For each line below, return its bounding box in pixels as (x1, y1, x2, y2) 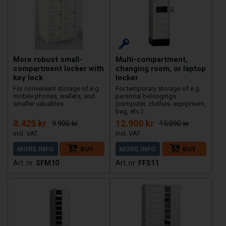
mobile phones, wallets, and (13, 92, 95, 100)
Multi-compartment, (115, 54, 188, 66)
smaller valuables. (13, 100, 65, 108)
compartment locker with (13, 63, 104, 75)
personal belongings (115, 92, 176, 100)
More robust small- (13, 54, 82, 66)
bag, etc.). (115, 107, 145, 116)
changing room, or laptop (115, 63, 206, 75)
